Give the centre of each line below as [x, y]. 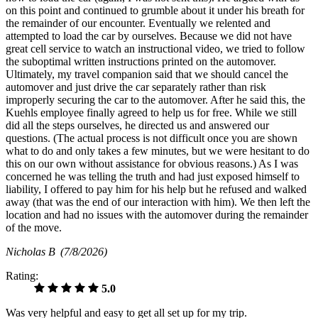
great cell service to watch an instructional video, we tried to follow [155, 48]
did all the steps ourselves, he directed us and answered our [137, 125]
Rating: [22, 275]
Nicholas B [33, 251]
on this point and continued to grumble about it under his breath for [155, 10]
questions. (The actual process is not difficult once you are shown [152, 138]
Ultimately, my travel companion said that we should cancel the [147, 74]
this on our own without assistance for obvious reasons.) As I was [152, 163]
